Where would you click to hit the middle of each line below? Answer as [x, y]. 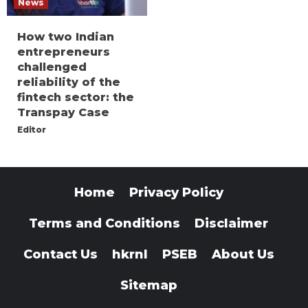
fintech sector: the [76, 98]
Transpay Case [63, 113]
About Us [243, 255]
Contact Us [60, 255]
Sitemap [148, 286]
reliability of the [69, 82]
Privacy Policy [176, 193]
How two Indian [66, 37]
